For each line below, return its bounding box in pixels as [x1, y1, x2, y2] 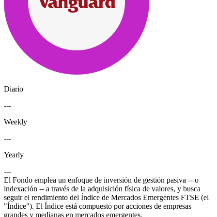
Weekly [4, 117, 27, 126]
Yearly [4, 150, 24, 159]
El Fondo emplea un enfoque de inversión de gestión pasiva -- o [4, 175, 199, 184]
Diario [4, 84, 23, 93]
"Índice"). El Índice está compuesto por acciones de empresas [4, 201, 191, 210]
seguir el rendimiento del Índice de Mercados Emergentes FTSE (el [4, 193, 209, 201]
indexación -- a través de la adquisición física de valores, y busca [4, 184, 201, 193]
